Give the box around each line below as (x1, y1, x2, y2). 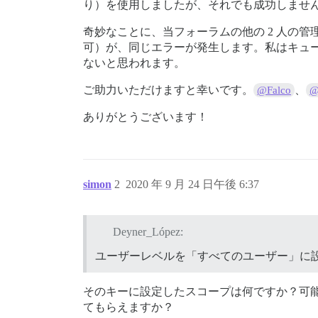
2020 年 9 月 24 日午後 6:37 (126, 178, 259, 190)
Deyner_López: (112, 225, 183, 238)
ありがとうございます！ (83, 111, 208, 123)
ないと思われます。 (83, 57, 185, 69)
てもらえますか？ (83, 300, 174, 313)
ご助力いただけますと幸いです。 (83, 84, 253, 96)
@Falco (257, 84, 292, 96)
